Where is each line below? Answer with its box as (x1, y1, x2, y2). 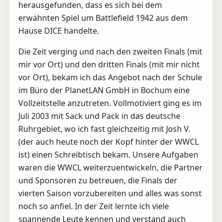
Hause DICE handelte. (18, 25, 99, 36)
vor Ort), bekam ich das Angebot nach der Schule (18, 71, 202, 83)
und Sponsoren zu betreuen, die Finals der (18, 174, 177, 186)
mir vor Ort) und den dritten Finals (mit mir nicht (18, 58, 200, 70)
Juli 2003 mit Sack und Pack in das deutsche (18, 110, 180, 121)
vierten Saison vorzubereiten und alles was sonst (18, 187, 202, 199)
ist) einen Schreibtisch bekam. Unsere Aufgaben (18, 149, 198, 160)
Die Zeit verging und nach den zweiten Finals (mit (18, 46, 202, 57)
